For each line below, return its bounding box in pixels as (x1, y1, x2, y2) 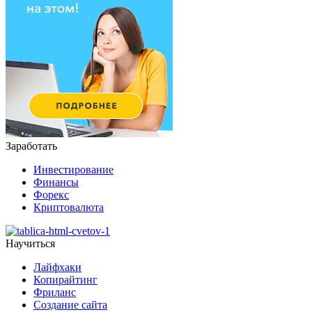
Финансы (33, 175, 79, 188)
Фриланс (33, 286, 76, 298)
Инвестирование (33, 163, 114, 175)
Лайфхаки (33, 260, 81, 273)
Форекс (33, 188, 69, 201)
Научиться (6, 237, 55, 249)
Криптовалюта (33, 201, 104, 213)
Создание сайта (33, 298, 107, 311)
